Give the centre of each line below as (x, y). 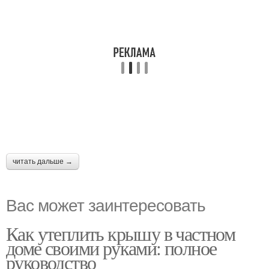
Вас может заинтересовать (106, 204)
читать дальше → (43, 162)
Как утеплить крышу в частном (121, 233)
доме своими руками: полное (111, 248)
